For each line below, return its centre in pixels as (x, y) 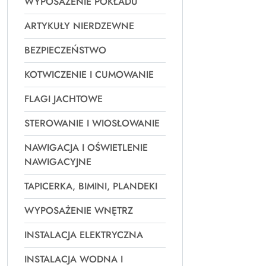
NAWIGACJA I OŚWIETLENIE (86, 148)
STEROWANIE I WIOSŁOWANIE (92, 123)
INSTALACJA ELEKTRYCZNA (84, 235)
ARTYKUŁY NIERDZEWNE (79, 26)
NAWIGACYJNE (58, 162)
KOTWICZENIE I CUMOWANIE (89, 75)
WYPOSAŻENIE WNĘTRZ (79, 210)
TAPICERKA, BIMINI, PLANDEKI (91, 186)
